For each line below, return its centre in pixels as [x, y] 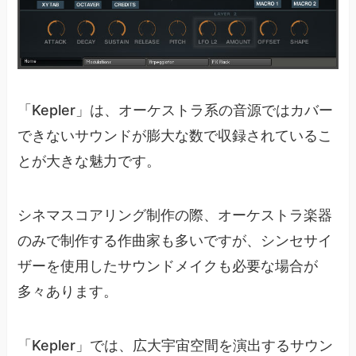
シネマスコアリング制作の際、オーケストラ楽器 [175, 215]
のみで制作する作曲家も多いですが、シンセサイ [175, 240]
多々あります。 [68, 291]
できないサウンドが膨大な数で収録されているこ [175, 135]
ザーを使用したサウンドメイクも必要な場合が [168, 265]
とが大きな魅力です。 [89, 161]
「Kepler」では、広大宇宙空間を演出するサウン [176, 345]
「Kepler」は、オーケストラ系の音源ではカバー [176, 110]
